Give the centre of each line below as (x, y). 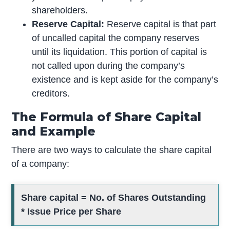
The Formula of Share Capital (107, 117)
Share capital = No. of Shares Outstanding (114, 197)
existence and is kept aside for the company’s (125, 79)
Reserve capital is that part (160, 24)
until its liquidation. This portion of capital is (120, 52)
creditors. (51, 93)
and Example (54, 131)
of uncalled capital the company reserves (116, 38)
